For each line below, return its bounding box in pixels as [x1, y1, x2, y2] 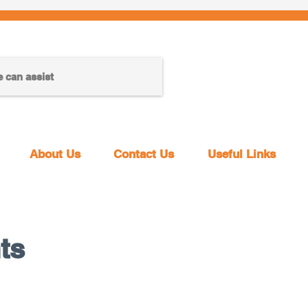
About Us [29, 147, 80, 161]
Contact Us [113, 147, 175, 161]
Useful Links [207, 147, 276, 161]
